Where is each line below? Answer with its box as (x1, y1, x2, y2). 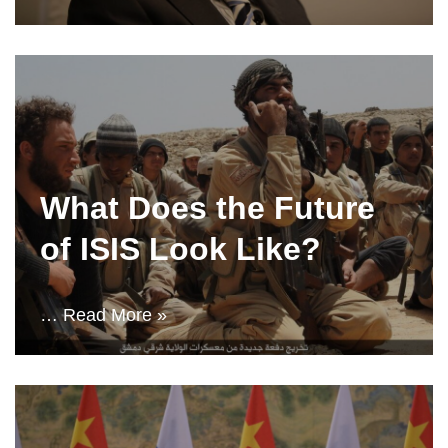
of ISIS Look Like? (40, 231, 321, 267)
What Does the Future (40, 190, 375, 226)
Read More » (63, 305, 167, 325)
